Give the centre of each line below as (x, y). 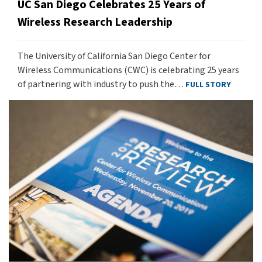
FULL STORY (208, 85)
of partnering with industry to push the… (101, 84)
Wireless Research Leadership (95, 22)
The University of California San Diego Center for (114, 56)
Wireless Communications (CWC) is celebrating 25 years (128, 70)
